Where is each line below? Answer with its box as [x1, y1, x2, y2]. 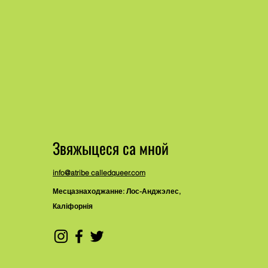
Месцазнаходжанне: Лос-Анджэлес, [53, 187, 181, 196]
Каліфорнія [53, 202, 93, 211]
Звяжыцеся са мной [53, 136, 169, 160]
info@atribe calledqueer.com [53, 168, 146, 177]
